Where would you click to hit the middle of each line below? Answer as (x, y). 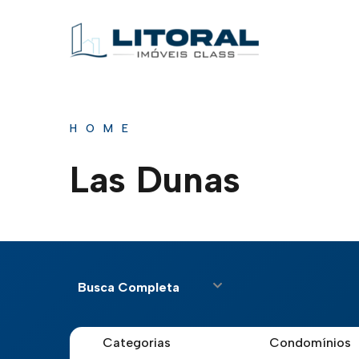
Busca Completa (129, 287)
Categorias (137, 343)
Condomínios (310, 343)
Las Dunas (155, 179)
